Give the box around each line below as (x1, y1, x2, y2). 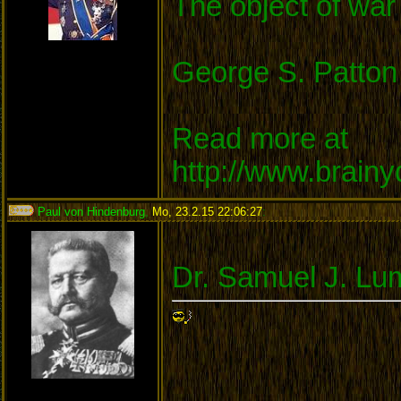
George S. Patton (172, 55, 397, 89)
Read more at (172, 122, 348, 155)
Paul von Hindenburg (34, 204, 145, 218)
